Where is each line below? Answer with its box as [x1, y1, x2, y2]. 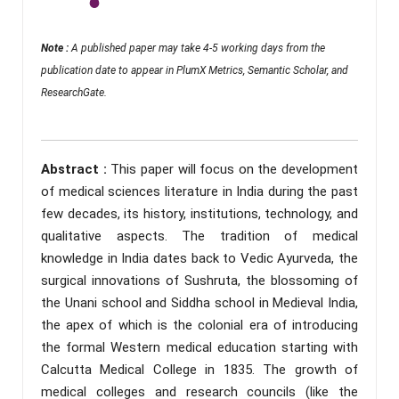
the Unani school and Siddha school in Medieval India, [41, 294, 358, 311]
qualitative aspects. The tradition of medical [41, 227, 358, 244]
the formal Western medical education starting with [41, 338, 358, 355]
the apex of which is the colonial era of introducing [41, 316, 358, 333]
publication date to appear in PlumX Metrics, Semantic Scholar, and [41, 63, 348, 77]
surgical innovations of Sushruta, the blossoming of [41, 272, 358, 289]
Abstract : [41, 160, 111, 177]
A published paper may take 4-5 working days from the [71, 41, 325, 54]
